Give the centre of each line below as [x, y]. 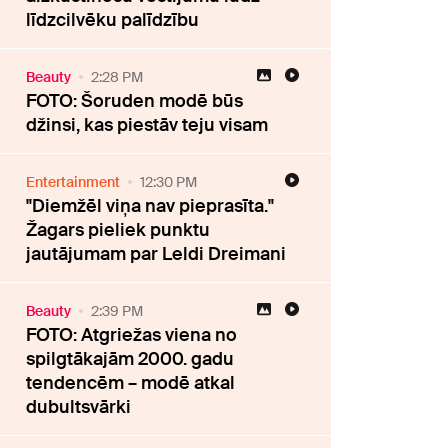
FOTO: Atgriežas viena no [132, 335]
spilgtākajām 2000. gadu [130, 359]
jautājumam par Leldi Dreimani [156, 254]
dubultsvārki [79, 407]
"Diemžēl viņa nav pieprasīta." [150, 206]
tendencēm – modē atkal [131, 383]
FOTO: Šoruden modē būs [135, 101]
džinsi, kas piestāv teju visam [147, 125]
